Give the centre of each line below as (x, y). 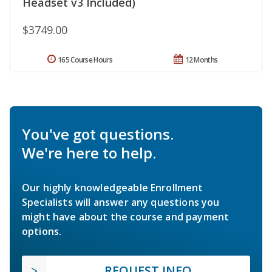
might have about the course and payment (126, 216)
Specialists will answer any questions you (121, 202)
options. (42, 231)
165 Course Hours (85, 59)
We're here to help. (89, 152)
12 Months (201, 59)
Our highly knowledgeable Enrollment (113, 187)
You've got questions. (98, 134)
